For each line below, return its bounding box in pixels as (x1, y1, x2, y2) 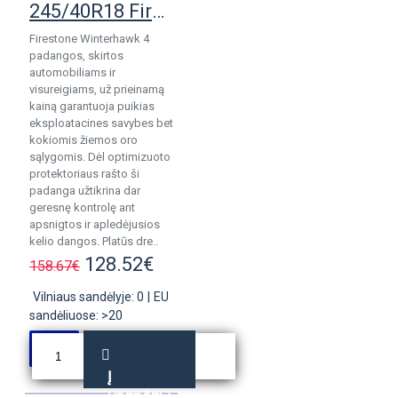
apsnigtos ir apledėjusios (29, 218, 160, 231)
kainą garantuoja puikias (29, 99, 155, 113)
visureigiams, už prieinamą (29, 83, 164, 96)
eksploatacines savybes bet (29, 116, 173, 130)
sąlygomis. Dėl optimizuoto (29, 150, 171, 163)
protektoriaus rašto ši (29, 167, 139, 180)
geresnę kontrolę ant (29, 201, 135, 214)
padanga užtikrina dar (29, 184, 140, 197)
